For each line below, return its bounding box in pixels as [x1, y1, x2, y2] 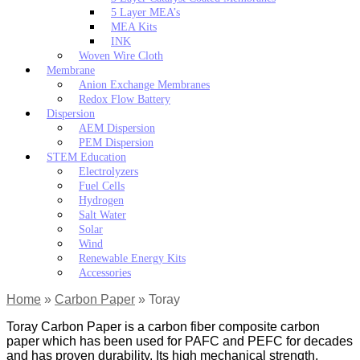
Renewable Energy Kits [79, 252, 186, 265]
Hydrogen [79, 194, 124, 207]
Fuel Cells [79, 180, 125, 193]
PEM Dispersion [79, 137, 153, 149]
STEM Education [47, 151, 126, 164]
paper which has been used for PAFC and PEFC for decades [6, 334, 353, 349]
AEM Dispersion [79, 122, 155, 135]
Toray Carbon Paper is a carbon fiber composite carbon [6, 320, 320, 334]
